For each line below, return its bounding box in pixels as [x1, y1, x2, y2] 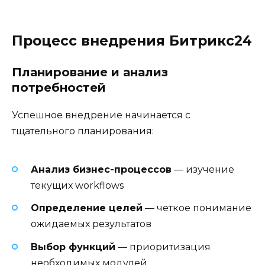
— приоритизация [115, 241, 211, 253]
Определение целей [31, 202, 143, 214]
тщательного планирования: [12, 125, 154, 137]
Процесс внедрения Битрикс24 [12, 32, 252, 49]
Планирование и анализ [12, 64, 168, 79]
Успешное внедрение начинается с [12, 109, 190, 121]
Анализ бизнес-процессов [31, 164, 172, 176]
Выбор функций [31, 241, 115, 253]
